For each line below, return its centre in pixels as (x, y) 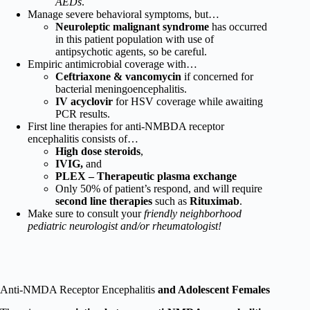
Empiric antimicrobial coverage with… (112, 64)
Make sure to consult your (86, 213)
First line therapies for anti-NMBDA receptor (126, 126)
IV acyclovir (84, 101)
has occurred (238, 26)
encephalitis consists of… (83, 138)
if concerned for (217, 76)
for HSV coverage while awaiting (188, 101)
